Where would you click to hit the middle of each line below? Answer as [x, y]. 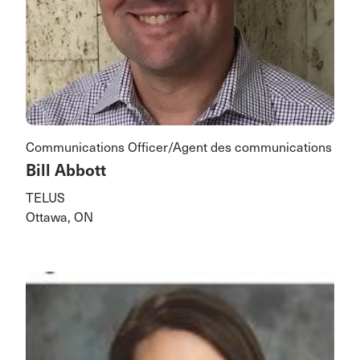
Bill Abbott [66, 171]
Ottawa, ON [59, 218]
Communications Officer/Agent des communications [179, 148]
